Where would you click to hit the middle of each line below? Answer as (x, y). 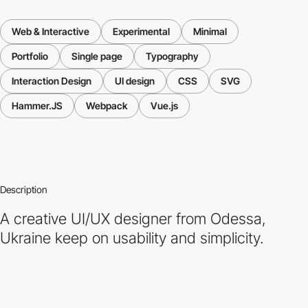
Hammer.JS (37, 105)
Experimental (141, 31)
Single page (97, 56)
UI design (135, 80)
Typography (172, 56)
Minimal (210, 31)
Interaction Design (52, 80)
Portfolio (30, 56)
